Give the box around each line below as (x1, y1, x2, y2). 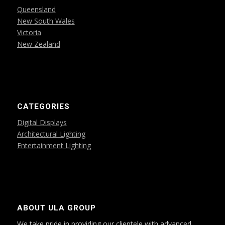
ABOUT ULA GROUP (17, 203, 96, 212)
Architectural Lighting (17, 129, 85, 139)
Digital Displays (17, 117, 67, 127)
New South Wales (17, 16, 75, 26)
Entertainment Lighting (17, 140, 91, 150)
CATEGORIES (17, 101, 70, 111)
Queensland (17, 5, 56, 14)
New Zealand (17, 39, 60, 49)
